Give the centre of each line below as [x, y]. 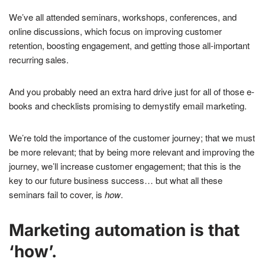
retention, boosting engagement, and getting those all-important [129, 46]
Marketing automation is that [124, 230]
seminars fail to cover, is [57, 195]
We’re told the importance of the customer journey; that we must [132, 138]
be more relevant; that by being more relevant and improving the [132, 152]
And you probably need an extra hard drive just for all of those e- [132, 92]
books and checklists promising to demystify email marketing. [128, 106]
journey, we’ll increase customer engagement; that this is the [125, 166]
